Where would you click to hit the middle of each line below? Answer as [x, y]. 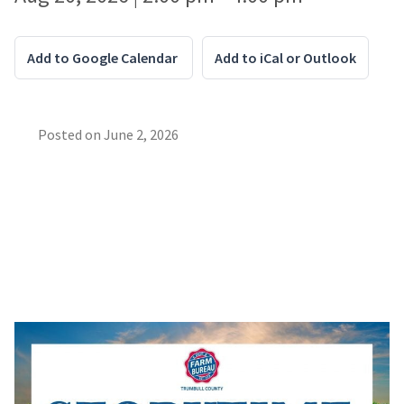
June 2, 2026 [141, 134]
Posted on [71, 134]
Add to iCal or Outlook [285, 58]
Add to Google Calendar [104, 58]
